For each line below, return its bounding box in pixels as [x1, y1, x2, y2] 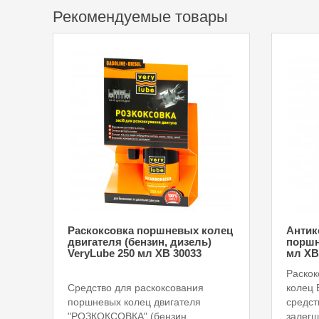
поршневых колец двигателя [68, 296, 201, 308]
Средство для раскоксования [68, 282, 204, 293]
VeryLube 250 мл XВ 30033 [68, 247, 202, 259]
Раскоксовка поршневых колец [68, 224, 233, 236]
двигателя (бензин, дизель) [68, 236, 211, 248]
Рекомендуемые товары [53, 8, 228, 26]
